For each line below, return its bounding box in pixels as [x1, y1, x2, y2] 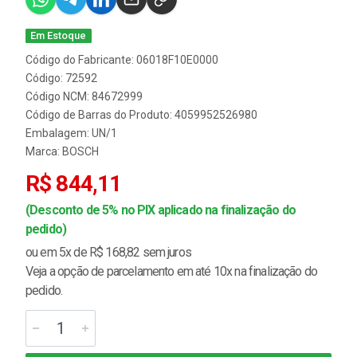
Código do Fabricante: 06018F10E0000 [25, 53, 218, 67]
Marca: [25, 145, 62, 159]
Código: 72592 [25, 72, 97, 85]
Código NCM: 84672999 [25, 90, 143, 104]
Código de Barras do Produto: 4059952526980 [25, 108, 257, 122]
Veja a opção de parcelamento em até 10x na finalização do [25, 264, 318, 280]
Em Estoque [30, 29, 87, 42]
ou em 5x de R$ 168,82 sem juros [25, 245, 191, 261]
